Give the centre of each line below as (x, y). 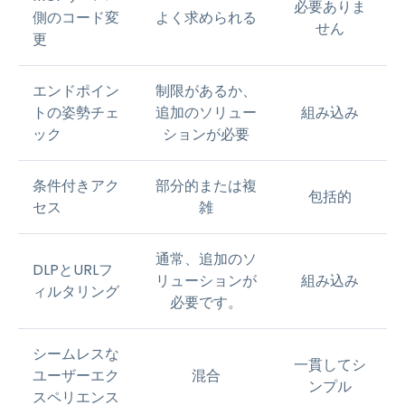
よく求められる (206, 18)
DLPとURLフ (73, 270)
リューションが (206, 281)
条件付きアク (76, 186)
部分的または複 (206, 186)
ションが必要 (206, 134)
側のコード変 (76, 18)
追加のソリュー (206, 113)
